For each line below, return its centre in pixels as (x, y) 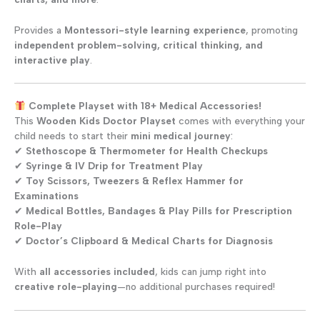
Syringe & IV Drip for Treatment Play (114, 165)
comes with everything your (240, 120)
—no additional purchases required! (196, 286)
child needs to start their (72, 135)
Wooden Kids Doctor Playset (106, 120)
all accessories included (97, 271)
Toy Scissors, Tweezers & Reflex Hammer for (135, 180)
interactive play (52, 60)
